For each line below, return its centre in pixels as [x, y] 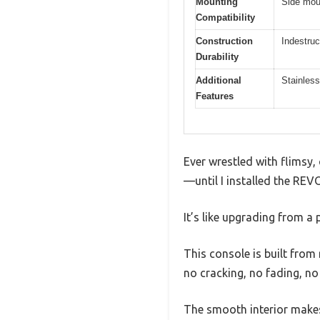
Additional [219, 81]
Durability [217, 57]
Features [215, 96]
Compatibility [225, 18]
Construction [224, 41]
